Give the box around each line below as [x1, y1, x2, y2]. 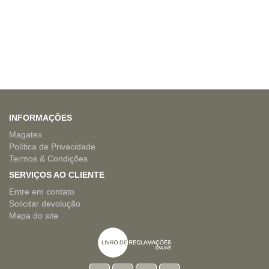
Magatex [9, 130, 42, 140]
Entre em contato [9, 187, 74, 197]
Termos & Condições [9, 154, 88, 164]
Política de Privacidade [9, 142, 95, 152]
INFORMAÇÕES [9, 113, 72, 123]
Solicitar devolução [9, 199, 80, 209]
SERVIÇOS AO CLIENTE [9, 170, 104, 180]
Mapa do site [9, 211, 58, 221]
